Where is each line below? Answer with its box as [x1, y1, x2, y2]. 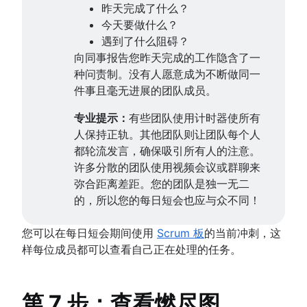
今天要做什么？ [101, 17, 178, 32]
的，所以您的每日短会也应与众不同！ [74, 193, 260, 207]
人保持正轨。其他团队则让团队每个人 [74, 127, 260, 141]
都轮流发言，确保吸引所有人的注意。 [74, 143, 260, 158]
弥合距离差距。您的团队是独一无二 [74, 176, 249, 191]
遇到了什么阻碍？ [101, 34, 189, 48]
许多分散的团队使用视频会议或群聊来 [74, 160, 260, 174]
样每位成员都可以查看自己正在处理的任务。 [22, 242, 241, 256]
